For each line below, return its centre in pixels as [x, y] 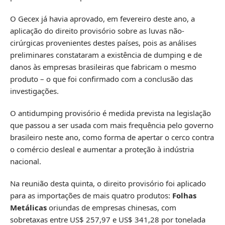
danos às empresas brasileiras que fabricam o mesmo [103, 67]
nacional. [26, 161]
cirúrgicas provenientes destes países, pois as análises [103, 43]
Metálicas [28, 208]
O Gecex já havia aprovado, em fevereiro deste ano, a [102, 19]
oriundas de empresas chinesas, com [111, 208]
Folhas [184, 196]
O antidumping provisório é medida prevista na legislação [110, 113]
